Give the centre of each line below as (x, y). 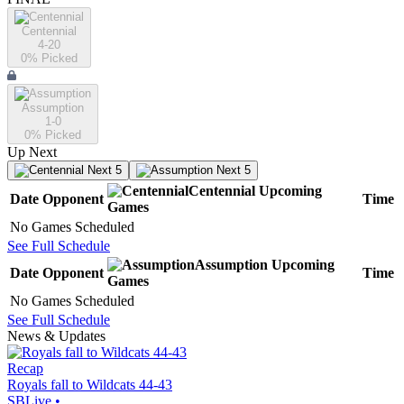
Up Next (32, 152)
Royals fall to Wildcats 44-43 (90, 385)
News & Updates (56, 336)
